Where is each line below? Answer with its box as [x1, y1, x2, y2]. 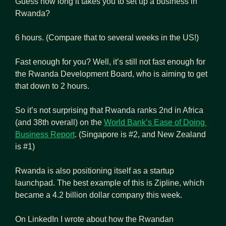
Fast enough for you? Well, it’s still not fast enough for [15, 57, 205, 66]
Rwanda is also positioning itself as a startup [15, 166, 174, 175]
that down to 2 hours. [15, 81, 89, 90]
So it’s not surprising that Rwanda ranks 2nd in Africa [15, 105, 203, 115]
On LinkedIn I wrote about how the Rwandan [15, 214, 174, 223]
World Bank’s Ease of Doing [104, 118, 205, 127]
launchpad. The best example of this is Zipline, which [15, 178, 204, 187]
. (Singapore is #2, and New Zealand [75, 130, 206, 139]
